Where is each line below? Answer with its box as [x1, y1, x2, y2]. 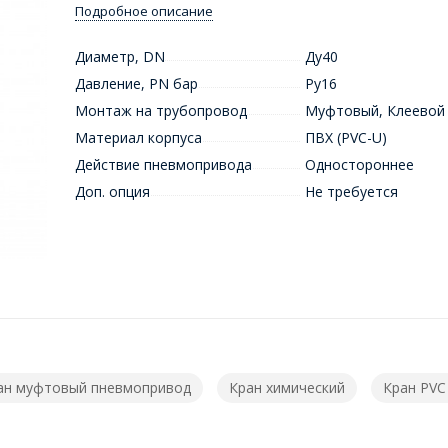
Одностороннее [304, 155, 414, 175]
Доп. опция [74, 182, 150, 202]
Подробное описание [74, 2, 213, 21]
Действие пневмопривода [74, 155, 252, 175]
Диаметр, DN [74, 47, 165, 67]
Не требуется [304, 182, 398, 202]
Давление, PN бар [74, 74, 198, 94]
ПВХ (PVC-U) [304, 128, 387, 148]
